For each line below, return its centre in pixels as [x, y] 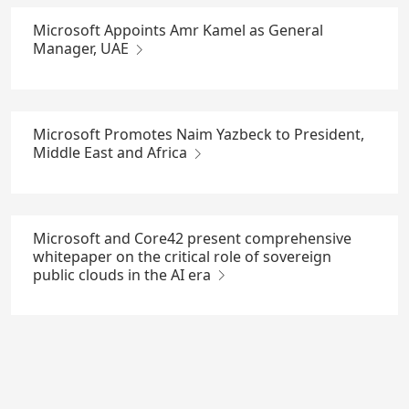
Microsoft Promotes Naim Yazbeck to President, [199, 134]
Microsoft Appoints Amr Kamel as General [178, 31]
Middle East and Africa [112, 152]
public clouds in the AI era [124, 274]
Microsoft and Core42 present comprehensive [192, 238]
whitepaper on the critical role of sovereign [182, 256]
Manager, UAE [83, 49]
